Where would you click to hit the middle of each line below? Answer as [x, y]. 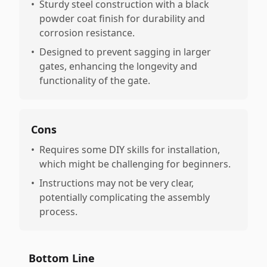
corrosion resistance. [87, 33]
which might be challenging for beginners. [135, 164]
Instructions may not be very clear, [117, 183]
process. [58, 212]
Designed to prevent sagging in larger [125, 52]
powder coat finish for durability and [122, 18]
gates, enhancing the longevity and [118, 66]
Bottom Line [62, 258]
